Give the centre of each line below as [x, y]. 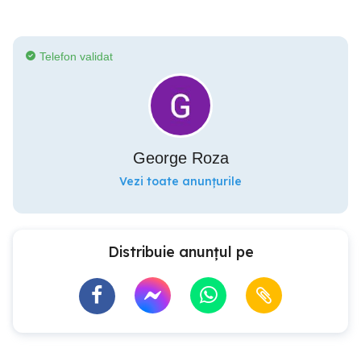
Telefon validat [76, 56]
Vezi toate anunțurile [180, 181]
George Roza [180, 158]
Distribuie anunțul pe [180, 252]
